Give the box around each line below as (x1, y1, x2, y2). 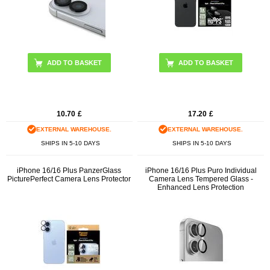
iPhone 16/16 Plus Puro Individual (145, 166, 257, 175)
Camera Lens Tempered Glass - (148, 174, 253, 183)
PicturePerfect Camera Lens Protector (7, 174, 131, 183)
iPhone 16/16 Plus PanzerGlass (17, 166, 122, 175)
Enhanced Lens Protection (157, 183, 245, 192)
